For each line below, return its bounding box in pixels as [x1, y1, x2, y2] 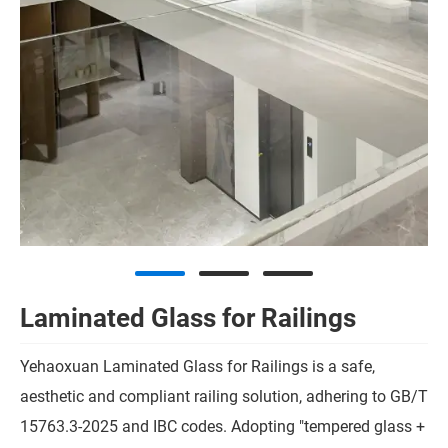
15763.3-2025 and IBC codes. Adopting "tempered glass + [20, 417, 425, 437]
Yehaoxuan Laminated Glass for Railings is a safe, [20, 357, 375, 377]
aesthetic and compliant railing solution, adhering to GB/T [20, 387, 428, 407]
